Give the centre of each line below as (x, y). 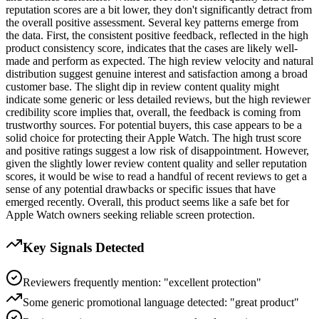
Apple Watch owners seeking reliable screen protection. (130, 215)
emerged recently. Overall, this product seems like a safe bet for (147, 202)
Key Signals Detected (84, 247)
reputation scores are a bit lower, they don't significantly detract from (159, 10)
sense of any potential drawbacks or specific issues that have (141, 189)
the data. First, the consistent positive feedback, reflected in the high (157, 36)
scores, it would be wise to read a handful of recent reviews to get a (156, 177)
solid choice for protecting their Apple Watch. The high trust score (153, 138)
